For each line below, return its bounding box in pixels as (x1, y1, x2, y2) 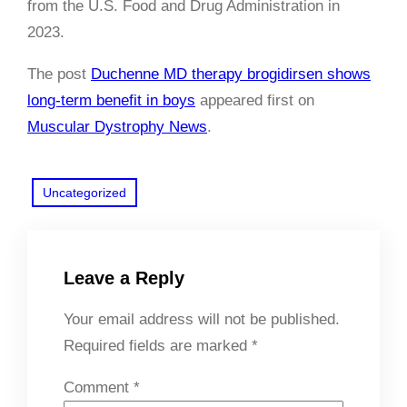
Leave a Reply (64, 267, 184, 288)
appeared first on (195, 91, 314, 109)
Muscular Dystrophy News (27, 117, 207, 135)
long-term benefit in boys (27, 91, 195, 109)
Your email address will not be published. (64, 310, 340, 328)
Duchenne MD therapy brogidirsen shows (91, 65, 371, 83)
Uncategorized (43, 184, 126, 200)
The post (27, 65, 91, 83)
